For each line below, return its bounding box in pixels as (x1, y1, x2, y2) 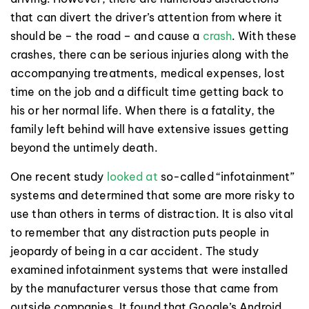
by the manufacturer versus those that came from (10, 281, 278, 295)
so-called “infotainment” (157, 169, 295, 183)
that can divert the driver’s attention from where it (10, 10, 283, 24)
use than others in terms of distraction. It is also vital (10, 206, 293, 221)
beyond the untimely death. (10, 140, 158, 154)
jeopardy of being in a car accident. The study (10, 243, 259, 258)
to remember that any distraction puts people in (10, 225, 269, 239)
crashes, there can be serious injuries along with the (10, 47, 290, 61)
